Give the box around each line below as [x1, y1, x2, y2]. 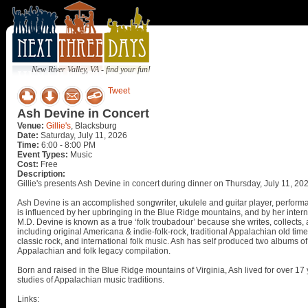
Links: [17, 294, 39, 304]
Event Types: [17, 150, 68, 159]
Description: [17, 169, 65, 179]
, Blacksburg [71, 121, 117, 131]
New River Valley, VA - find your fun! [32, 65, 151, 74]
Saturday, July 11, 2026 [38, 131, 127, 140]
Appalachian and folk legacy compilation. [17, 246, 170, 256]
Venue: [17, 121, 44, 131]
